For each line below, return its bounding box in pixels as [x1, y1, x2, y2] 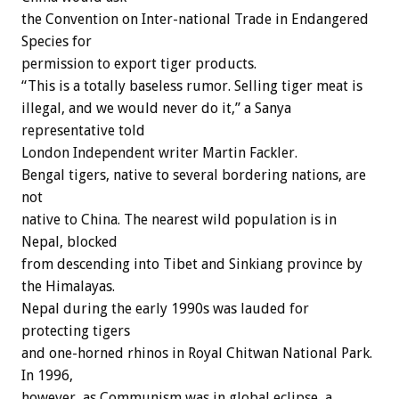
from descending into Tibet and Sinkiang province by [21, 256, 362, 273]
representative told [21, 122, 145, 140]
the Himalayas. [21, 278, 115, 296]
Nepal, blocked [21, 233, 118, 251]
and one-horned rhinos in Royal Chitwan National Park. [21, 345, 372, 362]
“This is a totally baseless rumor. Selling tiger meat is [21, 77, 362, 95]
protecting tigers [21, 322, 130, 340]
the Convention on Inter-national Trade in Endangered [21, 11, 369, 28]
